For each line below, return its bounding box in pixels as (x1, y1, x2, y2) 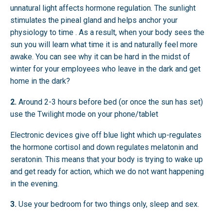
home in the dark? (10, 76, 70, 86)
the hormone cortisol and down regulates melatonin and (10, 142, 198, 152)
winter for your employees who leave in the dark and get (10, 64, 200, 74)
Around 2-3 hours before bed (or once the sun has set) (17, 97, 203, 107)
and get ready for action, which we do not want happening (10, 166, 204, 176)
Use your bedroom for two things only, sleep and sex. (17, 200, 199, 209)
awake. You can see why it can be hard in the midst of (10, 52, 190, 62)
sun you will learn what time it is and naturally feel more (10, 40, 198, 50)
